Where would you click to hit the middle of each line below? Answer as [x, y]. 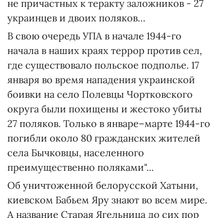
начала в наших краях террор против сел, [105, 50]
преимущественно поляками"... [81, 167]
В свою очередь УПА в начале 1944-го [94, 36]
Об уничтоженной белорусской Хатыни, [103, 185]
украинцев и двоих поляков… [76, 18]
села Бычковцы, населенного [76, 153]
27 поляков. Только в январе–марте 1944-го [109, 123]
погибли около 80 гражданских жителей [104, 138]
